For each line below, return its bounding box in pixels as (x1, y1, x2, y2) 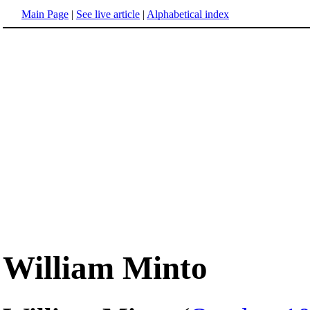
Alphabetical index (147, 8, 229, 20)
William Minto (3, 250, 208, 286)
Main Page (21, 8, 69, 20)
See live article (76, 8, 140, 20)
